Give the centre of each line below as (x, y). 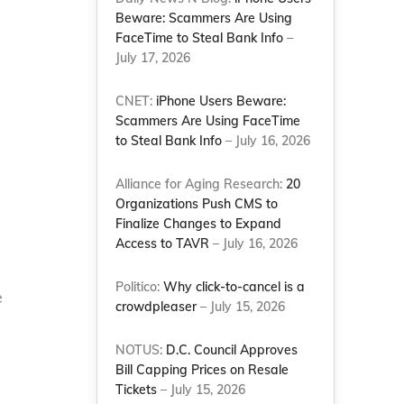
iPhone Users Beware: (221, 101)
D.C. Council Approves (232, 350)
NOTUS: (141, 350)
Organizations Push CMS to (197, 204)
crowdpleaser (156, 307)
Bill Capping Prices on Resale (202, 370)
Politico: (140, 287)
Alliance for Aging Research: (201, 184)
